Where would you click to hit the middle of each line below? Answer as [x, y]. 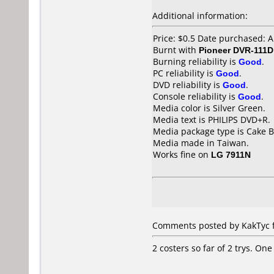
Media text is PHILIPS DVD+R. [212, 120]
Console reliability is [195, 96]
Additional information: [200, 16]
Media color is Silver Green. [209, 108]
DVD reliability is [188, 85]
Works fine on [182, 154]
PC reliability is [184, 73]
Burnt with [176, 50]
